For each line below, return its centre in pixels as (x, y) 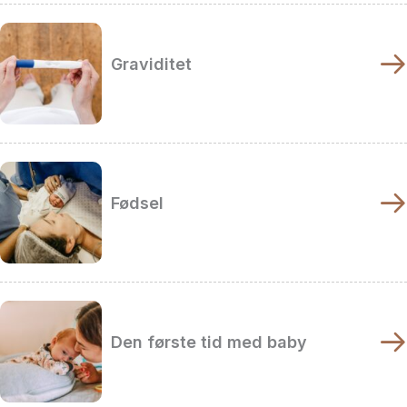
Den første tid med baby (209, 342)
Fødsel (137, 203)
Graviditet (151, 65)
